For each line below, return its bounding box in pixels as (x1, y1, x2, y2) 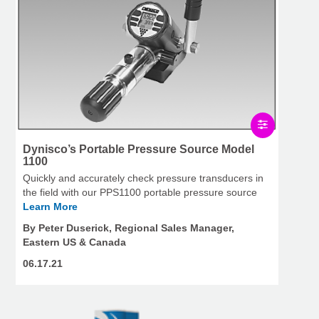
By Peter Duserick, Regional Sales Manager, (23, 222, 234, 234)
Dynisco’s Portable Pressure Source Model (23, 143, 254, 156)
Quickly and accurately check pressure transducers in (23, 172, 263, 184)
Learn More (23, 201, 78, 213)
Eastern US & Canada (23, 236, 126, 249)
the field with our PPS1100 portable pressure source (23, 187, 257, 199)
